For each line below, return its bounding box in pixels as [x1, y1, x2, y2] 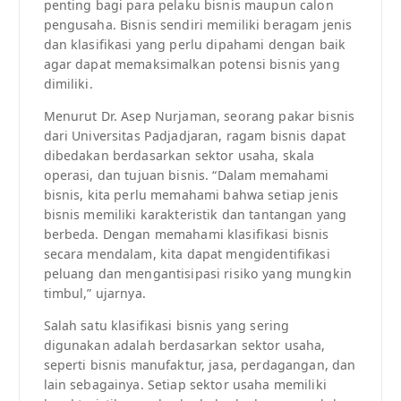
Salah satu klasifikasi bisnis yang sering [43, 317, 290, 335]
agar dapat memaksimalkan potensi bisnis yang [43, 55, 340, 73]
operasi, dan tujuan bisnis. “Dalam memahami [43, 166, 329, 184]
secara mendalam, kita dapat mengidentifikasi [43, 245, 330, 263]
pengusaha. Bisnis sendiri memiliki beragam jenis [43, 15, 353, 33]
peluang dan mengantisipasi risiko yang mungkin [43, 265, 352, 283]
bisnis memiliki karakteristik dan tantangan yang [43, 206, 347, 224]
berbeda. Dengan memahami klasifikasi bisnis [43, 226, 329, 243]
